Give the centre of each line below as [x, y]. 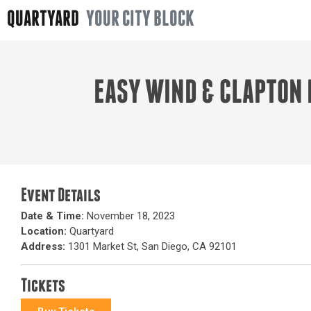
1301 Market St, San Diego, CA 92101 [151, 246]
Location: [44, 231]
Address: [43, 246]
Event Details [61, 196]
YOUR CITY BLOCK [140, 20]
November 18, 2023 [129, 216]
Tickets [43, 287]
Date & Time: [52, 216]
